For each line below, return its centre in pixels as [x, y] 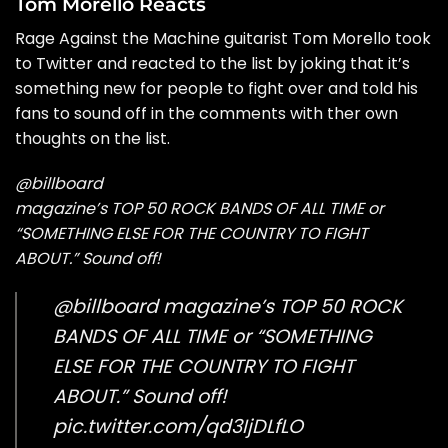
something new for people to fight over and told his [216, 88]
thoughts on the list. [92, 138]
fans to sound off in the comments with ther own [206, 113]
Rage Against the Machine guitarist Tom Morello [205, 38]
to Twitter [54, 63]
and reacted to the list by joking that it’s [251, 63]
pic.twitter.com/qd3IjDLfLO [178, 427]
